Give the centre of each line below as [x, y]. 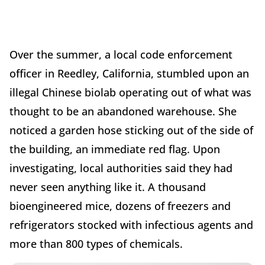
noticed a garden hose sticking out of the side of [131, 130]
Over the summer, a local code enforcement [121, 54]
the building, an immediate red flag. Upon [115, 149]
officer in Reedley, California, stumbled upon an [129, 73]
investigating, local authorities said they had [121, 168]
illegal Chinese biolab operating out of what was [130, 92]
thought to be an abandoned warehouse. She [123, 111]
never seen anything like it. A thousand [108, 187]
